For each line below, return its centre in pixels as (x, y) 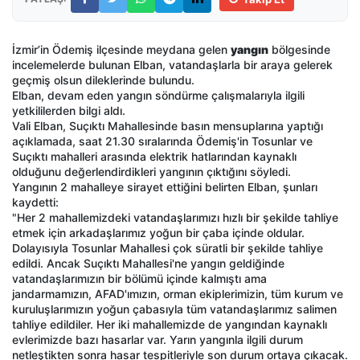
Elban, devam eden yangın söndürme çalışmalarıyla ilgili (158, 96)
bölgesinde (299, 50)
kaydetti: (35, 202)
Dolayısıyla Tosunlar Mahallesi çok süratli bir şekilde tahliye (168, 248)
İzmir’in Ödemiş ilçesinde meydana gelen (121, 50)
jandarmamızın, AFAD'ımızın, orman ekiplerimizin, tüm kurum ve (178, 294)
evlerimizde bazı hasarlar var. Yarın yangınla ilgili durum (157, 340)
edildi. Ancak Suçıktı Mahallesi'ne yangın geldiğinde (148, 264)
